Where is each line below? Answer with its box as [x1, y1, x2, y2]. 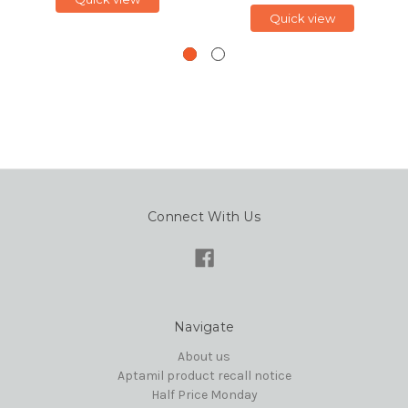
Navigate [174, 319, 234, 336]
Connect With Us [148, 209, 260, 226]
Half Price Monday [150, 387, 258, 403]
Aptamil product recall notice [117, 368, 291, 384]
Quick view [269, 11, 335, 26]
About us [178, 349, 230, 365]
